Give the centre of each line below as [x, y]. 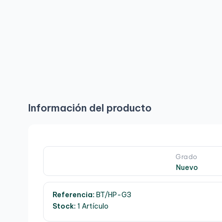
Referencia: [74, 195]
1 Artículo [92, 206]
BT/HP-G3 [113, 195]
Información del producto [90, 108]
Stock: [64, 206]
